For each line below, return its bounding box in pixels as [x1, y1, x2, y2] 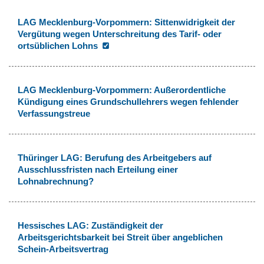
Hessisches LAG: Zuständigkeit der [18, 220, 163, 230]
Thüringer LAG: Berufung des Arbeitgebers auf [18, 152, 212, 163]
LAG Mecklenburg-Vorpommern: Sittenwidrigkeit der [18, 16, 235, 27]
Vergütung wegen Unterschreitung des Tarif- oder [18, 28, 222, 39]
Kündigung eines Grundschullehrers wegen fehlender [18, 96, 239, 107]
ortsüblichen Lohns [18, 40, 103, 51]
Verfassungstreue [18, 108, 90, 118]
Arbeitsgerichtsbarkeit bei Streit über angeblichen [18, 232, 223, 242]
